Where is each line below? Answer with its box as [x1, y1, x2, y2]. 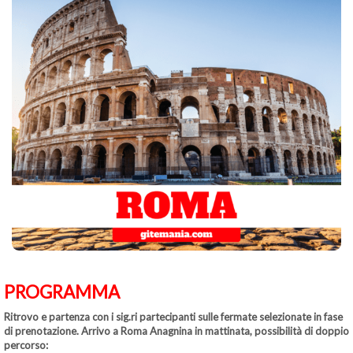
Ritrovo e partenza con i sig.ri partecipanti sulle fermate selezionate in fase [4, 310, 343, 323]
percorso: [4, 338, 48, 351]
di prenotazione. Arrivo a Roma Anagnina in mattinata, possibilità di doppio [4, 324, 349, 337]
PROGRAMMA [4, 281, 120, 303]
